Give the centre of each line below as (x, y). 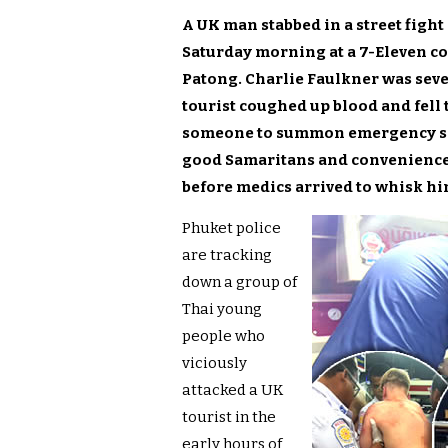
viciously (214, 363)
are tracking (227, 255)
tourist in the (229, 417)
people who (223, 336)
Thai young (222, 309)
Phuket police (231, 228)
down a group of (239, 282)
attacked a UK (232, 390)
